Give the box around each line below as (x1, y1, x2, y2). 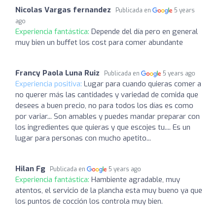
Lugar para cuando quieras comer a (84, 79, 201, 89)
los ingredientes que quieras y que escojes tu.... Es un (15, 122, 190, 132)
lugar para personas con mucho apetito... (15, 133, 151, 143)
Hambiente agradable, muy (91, 175, 180, 184)
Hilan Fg (15, 164, 45, 174)
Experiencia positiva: (15, 79, 84, 89)
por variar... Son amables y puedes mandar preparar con (15, 111, 200, 121)
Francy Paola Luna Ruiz (15, 68, 100, 78)
